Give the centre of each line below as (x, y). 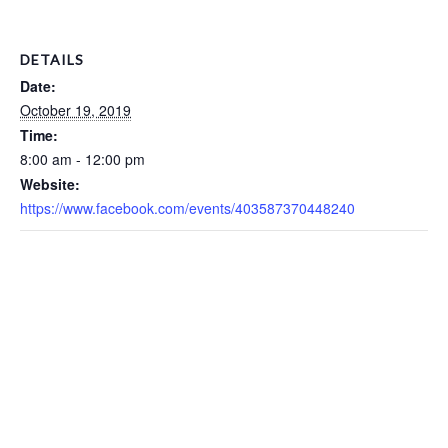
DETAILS (52, 59)
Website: (50, 184)
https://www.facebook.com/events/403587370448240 (187, 208)
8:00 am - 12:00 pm (82, 159)
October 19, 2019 (75, 110)
